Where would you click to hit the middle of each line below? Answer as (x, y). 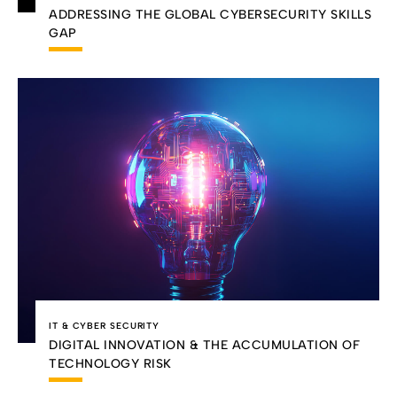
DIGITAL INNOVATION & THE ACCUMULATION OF (204, 346)
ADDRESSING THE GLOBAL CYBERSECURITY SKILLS (210, 14)
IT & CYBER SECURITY (105, 326)
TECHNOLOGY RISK (110, 364)
